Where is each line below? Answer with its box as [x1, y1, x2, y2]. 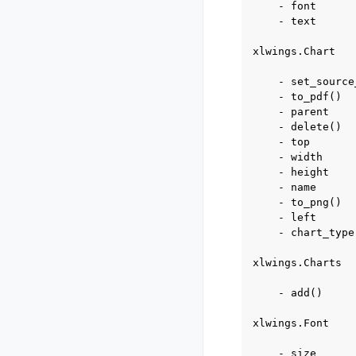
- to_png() [253, 196, 342, 208]
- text [253, 15, 316, 27]
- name [253, 181, 316, 193]
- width [253, 151, 323, 163]
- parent [253, 106, 329, 118]
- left [253, 211, 316, 223]
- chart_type [253, 226, 354, 238]
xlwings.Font [253, 317, 329, 329]
